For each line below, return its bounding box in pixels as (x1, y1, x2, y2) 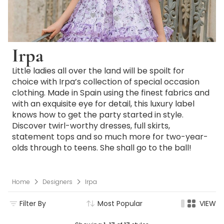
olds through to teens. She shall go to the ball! (12, 142, 191, 153)
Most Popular (97, 198, 142, 208)
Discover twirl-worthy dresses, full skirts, (12, 120, 170, 131)
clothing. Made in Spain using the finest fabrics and (12, 87, 209, 98)
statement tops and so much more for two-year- (12, 131, 208, 142)
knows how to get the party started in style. (12, 109, 183, 120)
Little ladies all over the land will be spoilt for (12, 65, 184, 76)
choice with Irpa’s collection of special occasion (12, 76, 199, 87)
